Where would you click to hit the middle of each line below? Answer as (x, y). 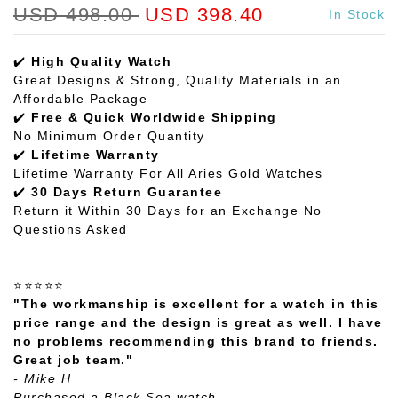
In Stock (357, 15)
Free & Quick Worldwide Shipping (154, 117)
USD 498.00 (76, 14)
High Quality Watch (101, 61)
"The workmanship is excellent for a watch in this (196, 303)
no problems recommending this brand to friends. (196, 341)
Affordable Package (80, 98)
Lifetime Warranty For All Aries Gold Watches (168, 173)
